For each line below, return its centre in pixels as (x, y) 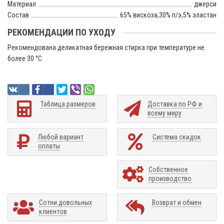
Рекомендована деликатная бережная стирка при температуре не (106, 47)
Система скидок (177, 137)
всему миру (164, 113)
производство (170, 178)
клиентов (53, 211)
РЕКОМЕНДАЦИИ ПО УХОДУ (61, 32)
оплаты (49, 146)
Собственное (168, 169)
